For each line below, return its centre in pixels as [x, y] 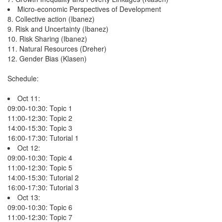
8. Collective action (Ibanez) [51, 19]
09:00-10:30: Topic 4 [40, 157]
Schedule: [23, 78]
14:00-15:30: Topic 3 [40, 128]
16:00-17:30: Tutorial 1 [43, 138]
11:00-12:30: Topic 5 [40, 167]
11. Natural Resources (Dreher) [57, 48]
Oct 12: [29, 147]
